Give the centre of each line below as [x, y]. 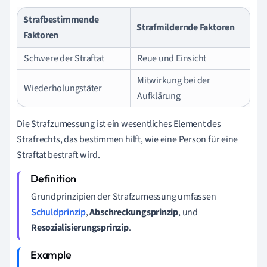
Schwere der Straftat [64, 58]
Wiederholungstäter [63, 88]
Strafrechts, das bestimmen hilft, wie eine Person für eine [128, 139]
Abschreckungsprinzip [134, 212]
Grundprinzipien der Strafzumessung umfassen [124, 196]
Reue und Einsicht [172, 58]
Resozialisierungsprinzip [80, 227]
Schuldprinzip [58, 212]
